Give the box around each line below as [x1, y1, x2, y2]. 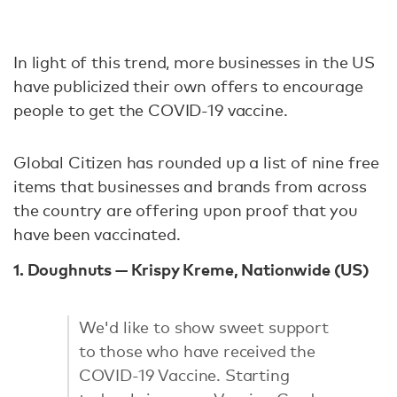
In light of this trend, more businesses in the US [13, 52, 376, 72]
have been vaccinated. [13, 224, 181, 244]
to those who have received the [78, 341, 315, 362]
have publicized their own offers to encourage [13, 76, 363, 96]
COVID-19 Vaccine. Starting [78, 365, 290, 385]
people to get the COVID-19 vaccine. [13, 100, 288, 120]
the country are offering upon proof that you [13, 200, 358, 220]
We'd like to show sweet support [78, 317, 329, 338]
